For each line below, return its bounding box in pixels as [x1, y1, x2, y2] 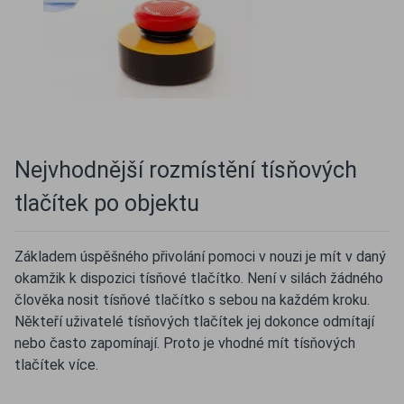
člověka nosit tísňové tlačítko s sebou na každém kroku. [14, 291, 370, 308]
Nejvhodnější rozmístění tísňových [14, 157, 357, 183]
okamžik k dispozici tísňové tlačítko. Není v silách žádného [14, 270, 383, 287]
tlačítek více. [14, 356, 98, 373]
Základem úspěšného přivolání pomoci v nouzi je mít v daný [14, 248, 386, 265]
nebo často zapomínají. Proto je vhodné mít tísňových [14, 335, 355, 352]
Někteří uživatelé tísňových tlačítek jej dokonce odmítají [14, 313, 374, 330]
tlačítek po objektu [14, 190, 199, 216]
